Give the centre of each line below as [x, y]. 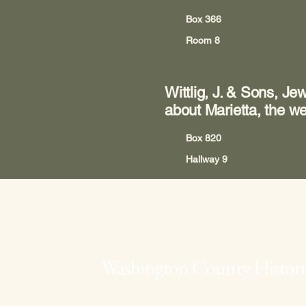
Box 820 [204, 138]
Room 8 [203, 40]
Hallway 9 [207, 159]
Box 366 [204, 19]
